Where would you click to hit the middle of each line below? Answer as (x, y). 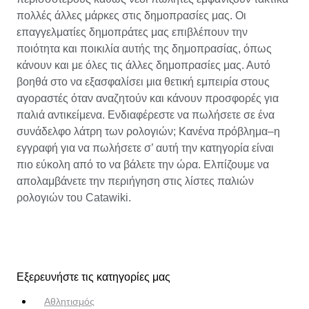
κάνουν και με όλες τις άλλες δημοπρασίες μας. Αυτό (143, 65)
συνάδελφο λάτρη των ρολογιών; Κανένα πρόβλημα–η (148, 131)
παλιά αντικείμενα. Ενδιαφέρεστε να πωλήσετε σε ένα (146, 114)
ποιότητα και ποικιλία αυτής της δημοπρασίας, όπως (144, 48)
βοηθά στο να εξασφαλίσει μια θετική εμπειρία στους (143, 81)
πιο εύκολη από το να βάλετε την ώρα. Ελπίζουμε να (143, 164)
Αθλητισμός (69, 302)
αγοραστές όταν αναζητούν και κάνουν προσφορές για (148, 98)
